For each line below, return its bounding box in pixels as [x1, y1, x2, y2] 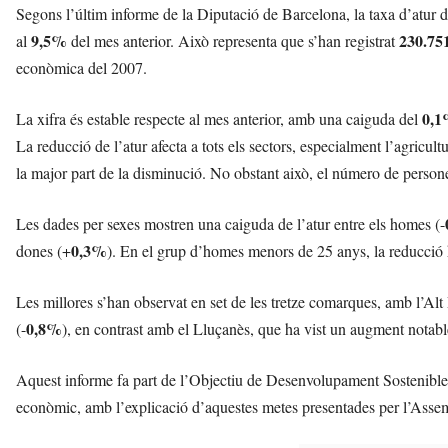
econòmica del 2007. [16, 57, 147, 79]
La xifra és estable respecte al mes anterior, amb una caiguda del [16, 108, 422, 130]
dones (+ [16, 240, 71, 262]
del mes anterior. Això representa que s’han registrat [67, 30, 399, 52]
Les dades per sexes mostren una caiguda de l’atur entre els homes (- [16, 213, 445, 235]
